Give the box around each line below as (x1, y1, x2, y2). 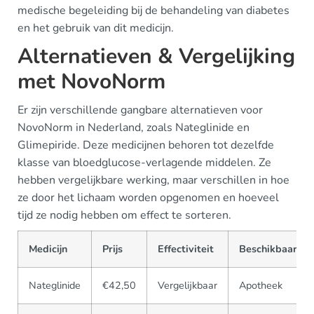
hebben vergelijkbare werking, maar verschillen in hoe (18, 172, 289, 188)
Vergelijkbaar (158, 278, 217, 292)
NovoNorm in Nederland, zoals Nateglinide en (18, 120, 250, 135)
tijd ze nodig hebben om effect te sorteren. (18, 207, 231, 223)
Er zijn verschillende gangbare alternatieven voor (18, 102, 263, 118)
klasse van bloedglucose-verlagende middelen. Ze (18, 155, 271, 170)
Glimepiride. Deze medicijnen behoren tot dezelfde (18, 137, 274, 153)
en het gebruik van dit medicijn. (18, 20, 174, 36)
